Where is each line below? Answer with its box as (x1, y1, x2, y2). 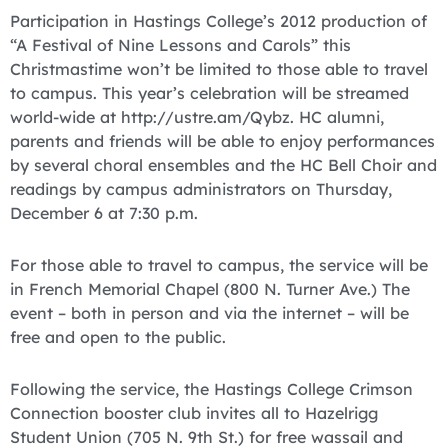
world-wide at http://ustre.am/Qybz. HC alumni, (10, 106, 384, 127)
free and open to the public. (10, 326, 226, 347)
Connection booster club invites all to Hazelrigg (10, 402, 378, 423)
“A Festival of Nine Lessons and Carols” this (10, 34, 351, 55)
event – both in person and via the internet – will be (10, 302, 409, 323)
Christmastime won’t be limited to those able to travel (10, 58, 428, 79)
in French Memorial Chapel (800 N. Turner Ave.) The (10, 278, 410, 299)
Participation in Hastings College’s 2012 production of (10, 10, 427, 31)
